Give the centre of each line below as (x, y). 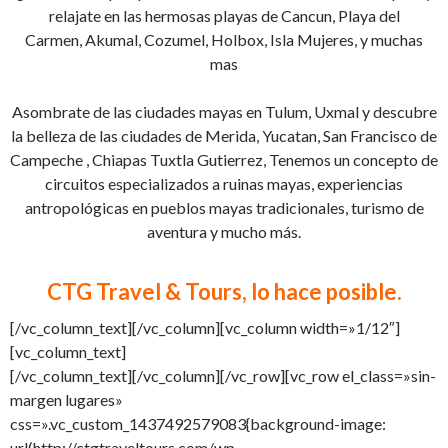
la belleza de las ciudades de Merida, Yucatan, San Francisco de (224, 135)
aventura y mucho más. (224, 231)
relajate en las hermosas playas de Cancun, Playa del (224, 15)
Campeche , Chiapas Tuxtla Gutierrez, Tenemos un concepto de (224, 159)
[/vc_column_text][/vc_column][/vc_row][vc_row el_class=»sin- (223, 375)
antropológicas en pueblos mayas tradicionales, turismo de (224, 207)
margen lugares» (66, 399)
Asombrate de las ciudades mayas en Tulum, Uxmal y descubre (224, 111)
